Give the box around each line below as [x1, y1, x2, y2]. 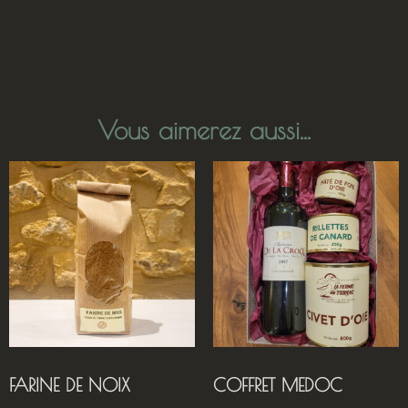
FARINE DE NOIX [9, 374, 130, 396]
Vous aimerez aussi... [97, 115, 311, 146]
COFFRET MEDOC [213, 374, 342, 396]
